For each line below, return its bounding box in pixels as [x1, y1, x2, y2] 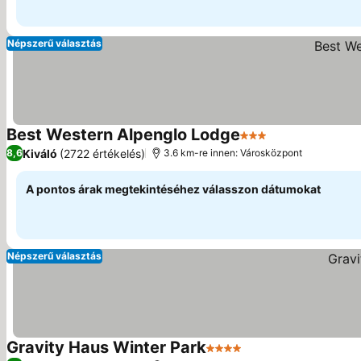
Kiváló [23, 146, 57, 160]
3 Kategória [239, 135, 310, 151]
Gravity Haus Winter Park [6, 338, 206, 357]
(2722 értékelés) [60, 146, 145, 160]
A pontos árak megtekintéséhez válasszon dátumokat [26, 182, 321, 196]
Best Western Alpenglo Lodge [6, 125, 240, 144]
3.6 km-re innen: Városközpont [164, 147, 302, 159]
